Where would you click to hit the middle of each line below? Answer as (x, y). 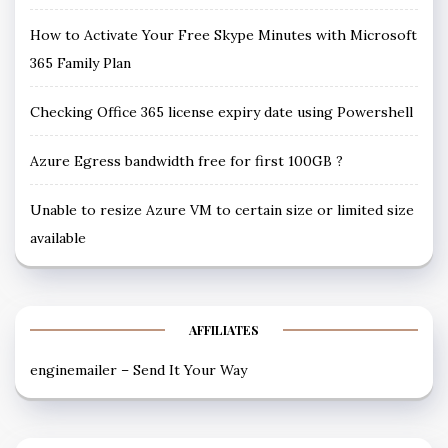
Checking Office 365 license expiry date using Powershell (221, 111)
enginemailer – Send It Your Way (138, 369)
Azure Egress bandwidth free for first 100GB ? (186, 160)
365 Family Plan (80, 62)
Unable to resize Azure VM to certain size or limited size (222, 209)
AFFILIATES (224, 329)
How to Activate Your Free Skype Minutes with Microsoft (223, 34)
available (58, 237)
